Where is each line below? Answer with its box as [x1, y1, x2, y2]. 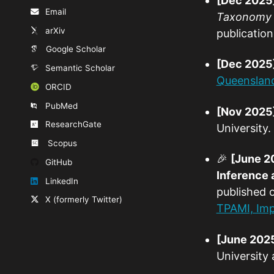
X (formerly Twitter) [45, 194, 122, 205]
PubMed [45, 100, 78, 111]
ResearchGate [45, 119, 102, 130]
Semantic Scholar [45, 63, 115, 73]
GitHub [45, 157, 72, 167]
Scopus [47, 138, 77, 149]
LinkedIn [45, 176, 78, 186]
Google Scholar [45, 44, 106, 54]
